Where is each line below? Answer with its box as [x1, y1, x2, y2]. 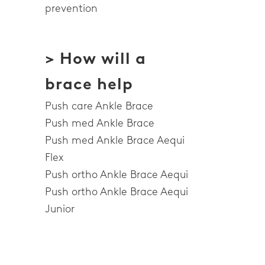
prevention [45, 2, 98, 15]
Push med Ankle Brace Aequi [45, 134, 185, 147]
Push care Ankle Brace [45, 99, 153, 113]
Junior [45, 202, 75, 216]
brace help [45, 73, 133, 93]
